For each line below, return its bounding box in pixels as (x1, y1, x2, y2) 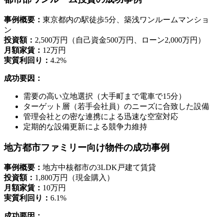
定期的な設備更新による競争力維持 (23, 123, 147, 131)
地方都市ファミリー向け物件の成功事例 (4, 142, 170, 153)
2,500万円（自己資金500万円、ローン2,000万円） (35, 36, 205, 44)
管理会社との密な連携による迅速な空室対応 (23, 112, 178, 121)
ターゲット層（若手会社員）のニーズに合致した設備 (23, 102, 209, 110)
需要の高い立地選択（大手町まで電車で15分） (23, 92, 186, 100)
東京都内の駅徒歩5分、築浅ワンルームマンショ (43, 15, 209, 24)
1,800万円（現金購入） (35, 173, 114, 182)
